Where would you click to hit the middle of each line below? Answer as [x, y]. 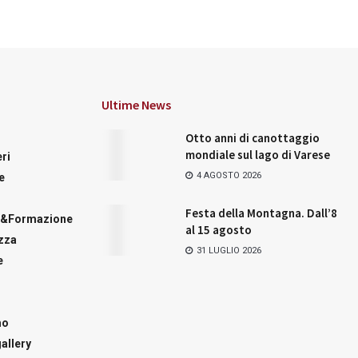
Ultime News [136, 104]
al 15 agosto [219, 229]
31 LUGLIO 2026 [228, 250]
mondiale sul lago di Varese [258, 154]
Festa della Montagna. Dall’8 [261, 213]
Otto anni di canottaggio [253, 137]
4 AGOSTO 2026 [228, 175]
